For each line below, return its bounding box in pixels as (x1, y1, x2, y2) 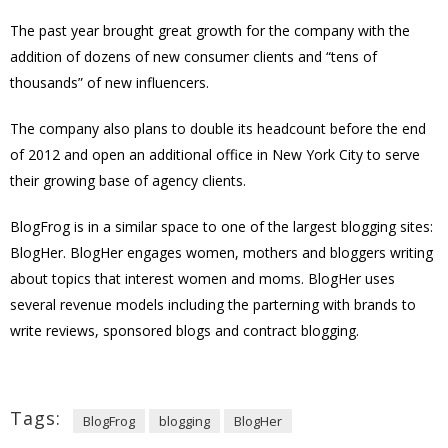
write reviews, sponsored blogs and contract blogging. (10, 321, 359, 340)
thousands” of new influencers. (10, 73, 213, 92)
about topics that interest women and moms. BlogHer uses (10, 269, 395, 288)
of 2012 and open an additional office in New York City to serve (10, 145, 420, 164)
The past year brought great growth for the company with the (10, 21, 410, 40)
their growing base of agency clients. (10, 171, 246, 190)
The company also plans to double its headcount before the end (10, 119, 426, 138)
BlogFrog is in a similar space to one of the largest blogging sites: (10, 217, 433, 236)
